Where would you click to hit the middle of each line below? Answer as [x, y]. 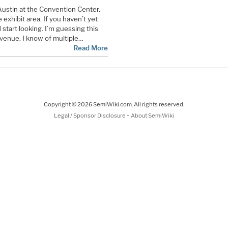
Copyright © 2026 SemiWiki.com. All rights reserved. [114, 104]
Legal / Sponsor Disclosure [90, 115]
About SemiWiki [152, 115]
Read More [90, 48]
